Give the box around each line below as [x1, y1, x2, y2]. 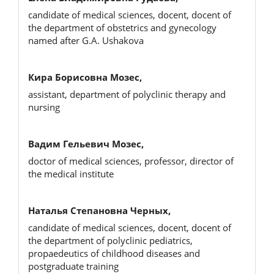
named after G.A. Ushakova [28, 34, 144, 47]
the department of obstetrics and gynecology [28, 21, 217, 34]
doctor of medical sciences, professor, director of [28, 155, 234, 168]
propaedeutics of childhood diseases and [28, 247, 200, 260]
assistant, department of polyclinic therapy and [28, 88, 226, 101]
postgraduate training [28, 260, 119, 273]
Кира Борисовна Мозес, [28, 70, 142, 83]
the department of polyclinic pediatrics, [28, 234, 193, 247]
